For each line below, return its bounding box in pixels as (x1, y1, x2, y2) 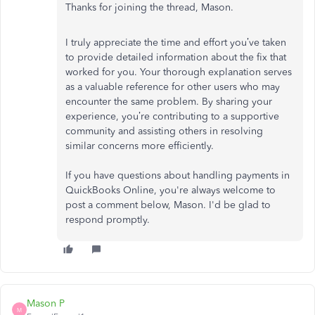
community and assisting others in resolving (65, 125, 263, 137)
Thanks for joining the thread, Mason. (65, 1, 233, 13)
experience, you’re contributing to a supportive (65, 110, 279, 122)
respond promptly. (65, 214, 153, 226)
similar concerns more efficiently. (65, 140, 214, 152)
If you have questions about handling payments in (65, 169, 290, 181)
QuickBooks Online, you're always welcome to (65, 184, 276, 196)
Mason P (27, 297, 65, 309)
